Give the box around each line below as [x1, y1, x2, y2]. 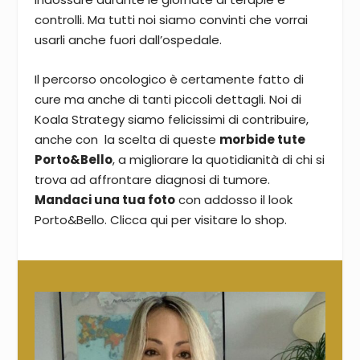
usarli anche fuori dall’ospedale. [34, 31, 222, 48]
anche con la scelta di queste [34, 130, 219, 148]
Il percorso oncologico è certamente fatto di [34, 70, 304, 88]
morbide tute [219, 130, 305, 148]
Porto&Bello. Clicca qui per [34, 211, 194, 228]
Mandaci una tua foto [34, 190, 175, 208]
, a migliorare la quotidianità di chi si [112, 150, 325, 168]
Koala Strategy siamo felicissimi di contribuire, [34, 110, 309, 128]
